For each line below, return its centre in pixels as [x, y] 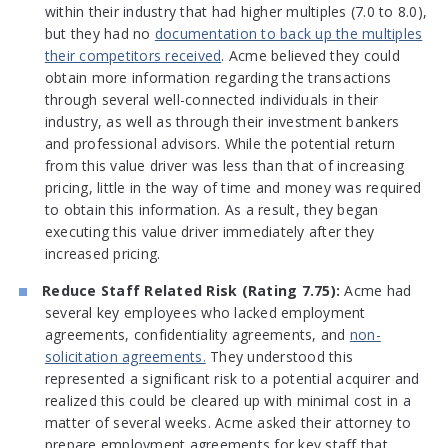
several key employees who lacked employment [205, 313]
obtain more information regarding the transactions [218, 78]
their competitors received [133, 56]
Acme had [376, 291]
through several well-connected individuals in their [211, 100]
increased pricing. [102, 254]
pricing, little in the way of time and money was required [233, 188]
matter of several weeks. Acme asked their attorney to [228, 423]
